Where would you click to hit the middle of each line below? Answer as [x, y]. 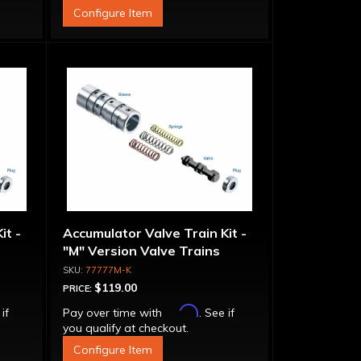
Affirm [182, 311]
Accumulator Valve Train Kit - [154, 233]
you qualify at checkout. [125, 328]
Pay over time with [114, 313]
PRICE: [78, 288]
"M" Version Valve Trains [141, 251]
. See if [216, 313]
